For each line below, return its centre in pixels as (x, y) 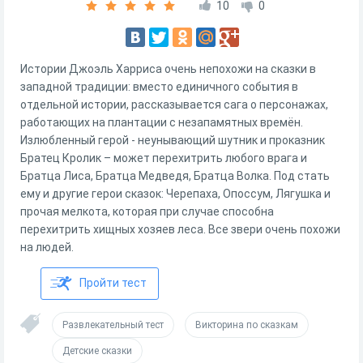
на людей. (47, 247)
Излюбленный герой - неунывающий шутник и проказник (173, 140)
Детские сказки (97, 351)
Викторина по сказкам (247, 325)
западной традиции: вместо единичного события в (159, 87)
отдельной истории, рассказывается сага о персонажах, (174, 105)
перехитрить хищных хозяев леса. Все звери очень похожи (180, 229)
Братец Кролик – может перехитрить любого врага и (164, 158)
